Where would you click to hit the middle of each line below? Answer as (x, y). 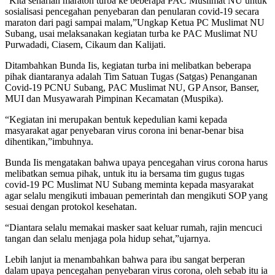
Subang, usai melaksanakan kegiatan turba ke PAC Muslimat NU (131, 33)
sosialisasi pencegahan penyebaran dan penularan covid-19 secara (132, 11)
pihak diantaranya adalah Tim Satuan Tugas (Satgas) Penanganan (131, 76)
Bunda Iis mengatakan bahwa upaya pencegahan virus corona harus (136, 162)
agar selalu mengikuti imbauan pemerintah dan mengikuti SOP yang (136, 195)
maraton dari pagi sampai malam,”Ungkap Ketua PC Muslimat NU (135, 22)
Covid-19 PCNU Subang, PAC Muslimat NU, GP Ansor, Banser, (132, 87)
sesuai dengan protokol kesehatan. (71, 206)
